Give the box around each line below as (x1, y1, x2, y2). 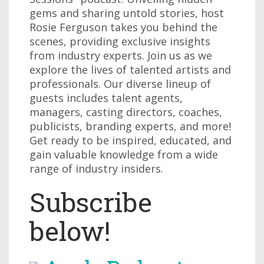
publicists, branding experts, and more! (29, 119, 231, 133)
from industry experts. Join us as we (29, 48, 212, 62)
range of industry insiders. (29, 161, 163, 176)
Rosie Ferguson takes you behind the (29, 20, 217, 34)
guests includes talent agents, (29, 91, 183, 105)
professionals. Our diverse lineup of (29, 77, 211, 91)
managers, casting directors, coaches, (29, 105, 222, 119)
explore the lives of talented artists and (29, 62, 231, 77)
